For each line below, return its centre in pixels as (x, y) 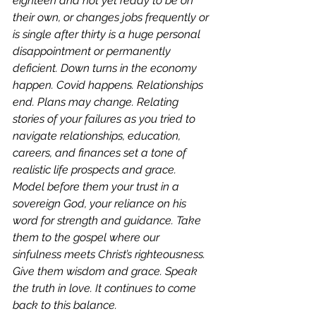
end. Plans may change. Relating (97, 102)
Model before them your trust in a (97, 187)
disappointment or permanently (93, 51)
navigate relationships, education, (98, 136)
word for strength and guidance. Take (108, 220)
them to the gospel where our (87, 237)
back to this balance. (66, 305)
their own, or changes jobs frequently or (112, 17)
